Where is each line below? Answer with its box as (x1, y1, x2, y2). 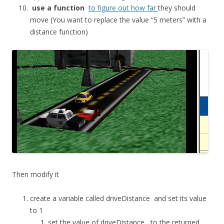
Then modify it (12, 169, 59, 179)
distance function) (30, 27, 88, 37)
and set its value (150, 193, 206, 203)
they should (158, 3, 195, 13)
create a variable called (30, 193, 106, 203)
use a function (32, 3, 88, 13)
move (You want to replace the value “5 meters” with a (30, 15, 206, 25)
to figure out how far (88, 3, 158, 13)
